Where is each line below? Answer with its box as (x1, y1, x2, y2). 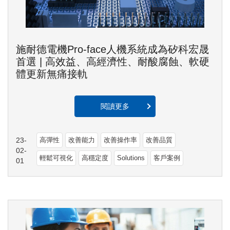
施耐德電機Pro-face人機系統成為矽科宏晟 (16, 44, 209, 55)
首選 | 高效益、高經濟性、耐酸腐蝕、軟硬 (16, 56, 209, 68)
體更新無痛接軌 (16, 68, 88, 80)
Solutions (117, 154, 145, 162)
